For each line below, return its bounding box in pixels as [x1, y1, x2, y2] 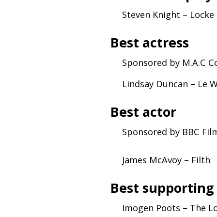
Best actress [110, 33, 189, 51]
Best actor [110, 102, 177, 121]
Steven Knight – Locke [122, 8, 214, 20]
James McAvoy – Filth [122, 154, 210, 166]
